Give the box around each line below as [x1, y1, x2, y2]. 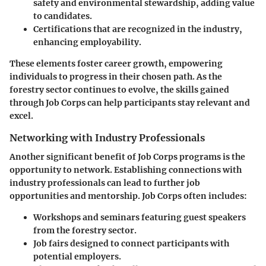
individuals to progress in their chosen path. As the [9, 71, 222, 82]
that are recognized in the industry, [91, 23, 242, 34]
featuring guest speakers [140, 211, 246, 223]
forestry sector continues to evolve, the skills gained [9, 84, 229, 95]
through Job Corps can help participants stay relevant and [9, 97, 250, 108]
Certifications [33, 23, 91, 34]
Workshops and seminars [33, 211, 140, 223]
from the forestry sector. [33, 224, 137, 236]
